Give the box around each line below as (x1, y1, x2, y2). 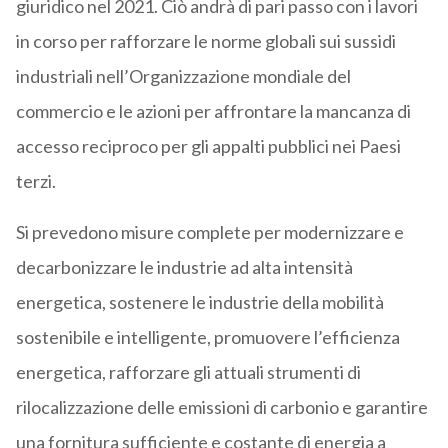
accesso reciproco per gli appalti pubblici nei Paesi (15, 135, 401, 158)
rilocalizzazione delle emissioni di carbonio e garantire (15, 396, 428, 419)
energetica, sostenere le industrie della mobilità (15, 291, 384, 314)
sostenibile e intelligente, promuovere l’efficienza (15, 326, 400, 349)
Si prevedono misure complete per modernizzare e (15, 221, 404, 244)
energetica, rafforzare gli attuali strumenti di (15, 361, 361, 384)
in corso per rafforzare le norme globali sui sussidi (15, 30, 396, 53)
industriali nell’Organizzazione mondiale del (15, 65, 351, 88)
